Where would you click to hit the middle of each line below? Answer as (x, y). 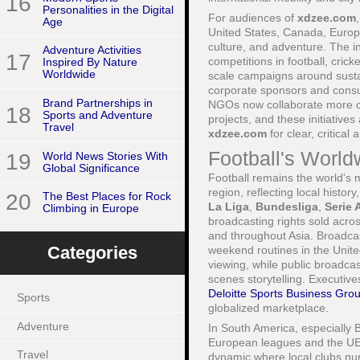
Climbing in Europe (91, 209)
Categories (92, 253)
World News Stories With (105, 155)
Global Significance (91, 168)
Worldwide (69, 74)
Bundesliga (287, 207)
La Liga (229, 207)
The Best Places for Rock (107, 196)
